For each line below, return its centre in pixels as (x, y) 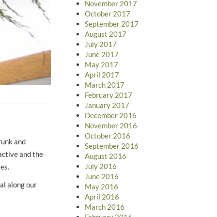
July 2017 (101, 44)
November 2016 (111, 125)
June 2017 (101, 54)
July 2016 (101, 166)
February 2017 (108, 95)
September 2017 (111, 23)
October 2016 (107, 135)
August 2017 (105, 34)
